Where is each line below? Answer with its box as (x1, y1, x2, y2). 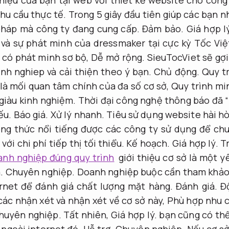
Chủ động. (154, 65, 200, 78)
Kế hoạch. (126, 136, 170, 149)
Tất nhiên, (61, 208, 111, 221)
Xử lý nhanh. (50, 108, 105, 121)
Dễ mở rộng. (91, 51, 145, 63)
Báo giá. (13, 108, 49, 121)
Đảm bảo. (142, 22, 184, 35)
